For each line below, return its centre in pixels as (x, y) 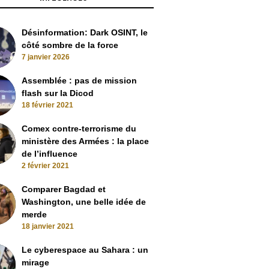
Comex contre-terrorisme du (79, 128)
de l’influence (50, 154)
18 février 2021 (47, 105)
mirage (35, 262)
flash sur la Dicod (58, 93)
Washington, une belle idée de (84, 202)
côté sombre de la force (70, 45)
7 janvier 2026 (46, 57)
